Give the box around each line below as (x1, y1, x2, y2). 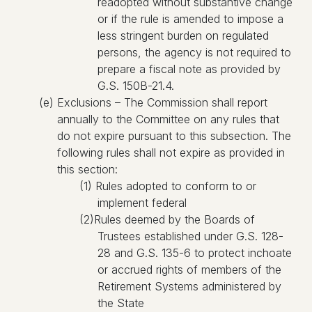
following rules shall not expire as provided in (57, 146, 285, 159)
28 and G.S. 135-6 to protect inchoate (97, 246, 292, 260)
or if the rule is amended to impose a (97, 12, 283, 26)
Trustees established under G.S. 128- (97, 229, 283, 243)
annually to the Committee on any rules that (57, 112, 279, 126)
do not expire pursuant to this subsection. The (57, 129, 291, 143)
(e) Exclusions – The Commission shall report (39, 95, 267, 109)
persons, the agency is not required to (97, 45, 291, 59)
